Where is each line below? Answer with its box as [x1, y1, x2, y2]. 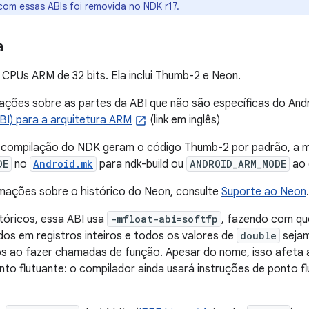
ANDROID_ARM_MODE [190, 157, 286, 170]
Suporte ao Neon [221, 185, 306, 199]
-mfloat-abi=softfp [110, 212, 218, 226]
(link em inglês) [147, 113, 220, 127]
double [240, 229, 277, 242]
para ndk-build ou [97, 157, 186, 171]
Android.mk [33, 157, 93, 170]
